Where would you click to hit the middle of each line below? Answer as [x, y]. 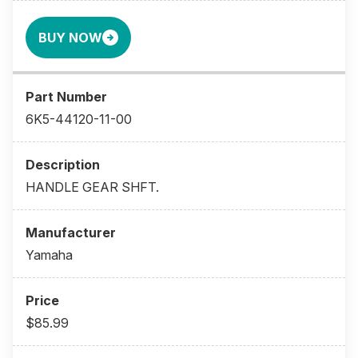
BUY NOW [70, 38]
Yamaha [49, 255]
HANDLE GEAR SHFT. [92, 187]
